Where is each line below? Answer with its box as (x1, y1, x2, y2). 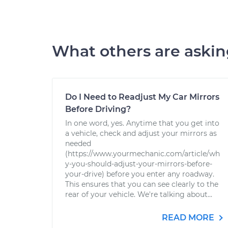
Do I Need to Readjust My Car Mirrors (65, 92, 219, 102)
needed (65, 139, 91, 148)
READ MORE (162, 213, 216, 222)
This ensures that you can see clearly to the (65, 180, 218, 189)
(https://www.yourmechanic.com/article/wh (65, 149, 220, 158)
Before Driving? (65, 104, 131, 114)
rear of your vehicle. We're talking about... (65, 190, 212, 199)
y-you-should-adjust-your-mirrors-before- (65, 159, 212, 168)
